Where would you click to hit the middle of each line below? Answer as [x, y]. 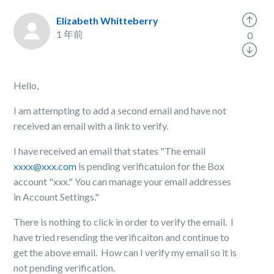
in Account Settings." [57, 197]
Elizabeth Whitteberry [108, 20]
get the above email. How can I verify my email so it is [125, 252]
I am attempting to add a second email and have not [120, 110]
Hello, [26, 85]
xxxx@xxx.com [45, 166]
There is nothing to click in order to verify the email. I [124, 222]
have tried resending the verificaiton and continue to [122, 237]
